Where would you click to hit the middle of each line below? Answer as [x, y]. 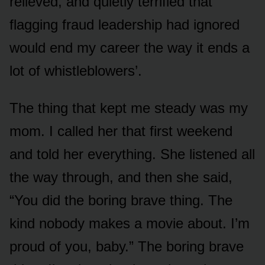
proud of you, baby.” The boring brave [127, 246]
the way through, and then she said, [121, 177]
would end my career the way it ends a [130, 47]
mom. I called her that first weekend [121, 131]
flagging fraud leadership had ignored [125, 24]
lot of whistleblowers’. [76, 70]
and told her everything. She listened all [132, 154]
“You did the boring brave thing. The [121, 200]
